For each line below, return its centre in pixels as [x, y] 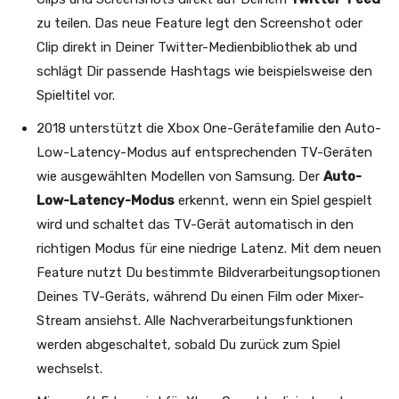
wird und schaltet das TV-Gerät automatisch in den [195, 224]
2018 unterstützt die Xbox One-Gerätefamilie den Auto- [209, 128]
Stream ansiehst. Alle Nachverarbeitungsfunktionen [195, 320]
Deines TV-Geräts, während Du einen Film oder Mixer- [200, 296]
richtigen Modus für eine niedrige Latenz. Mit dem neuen [209, 248]
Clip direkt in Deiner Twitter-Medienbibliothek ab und [197, 47]
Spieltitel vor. [76, 95]
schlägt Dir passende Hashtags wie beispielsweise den [204, 71]
